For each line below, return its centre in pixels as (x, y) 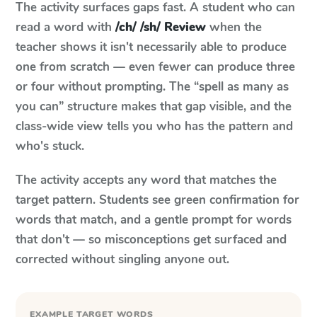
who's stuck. (50, 146)
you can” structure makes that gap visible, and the (154, 106)
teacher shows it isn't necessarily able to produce (151, 47)
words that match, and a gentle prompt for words (154, 220)
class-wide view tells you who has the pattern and (154, 126)
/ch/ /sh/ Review (161, 27)
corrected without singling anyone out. (122, 259)
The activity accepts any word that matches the (146, 180)
